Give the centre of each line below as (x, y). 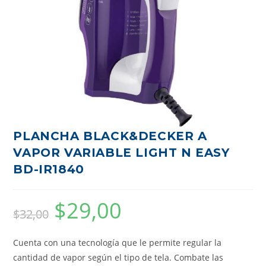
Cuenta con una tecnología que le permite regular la (118, 242)
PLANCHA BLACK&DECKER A (110, 136)
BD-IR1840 (49, 169)
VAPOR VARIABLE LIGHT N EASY (121, 152)
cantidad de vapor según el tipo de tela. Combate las (118, 257)
